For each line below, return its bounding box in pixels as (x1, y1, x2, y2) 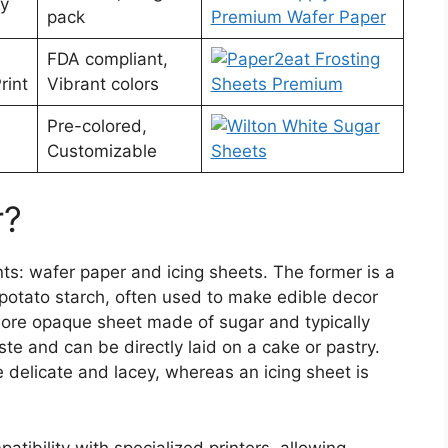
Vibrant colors (46, 73, 159, 94)
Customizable (46, 140, 157, 161)
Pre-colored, (46, 115, 147, 136)
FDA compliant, (46, 48, 168, 69)
